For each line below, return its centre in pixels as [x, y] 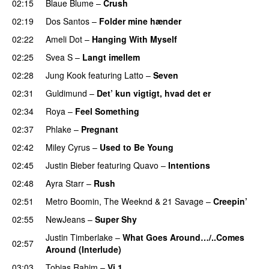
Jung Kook [66, 75]
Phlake [59, 129]
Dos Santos [68, 21]
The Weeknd [128, 201]
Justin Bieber [70, 165]
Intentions [189, 165]
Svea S [59, 57]
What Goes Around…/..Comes [183, 237]
